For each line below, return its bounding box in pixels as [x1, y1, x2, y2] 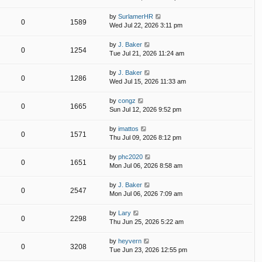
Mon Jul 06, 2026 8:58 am [109, 162, 182, 170]
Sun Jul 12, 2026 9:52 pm [109, 106, 181, 113]
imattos [118, 125, 139, 133]
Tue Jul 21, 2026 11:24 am [109, 50, 184, 57]
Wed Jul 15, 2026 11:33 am [109, 78, 186, 85]
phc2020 [118, 153, 143, 161]
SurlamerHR [118, 13, 153, 20]
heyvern [118, 237, 142, 245]
